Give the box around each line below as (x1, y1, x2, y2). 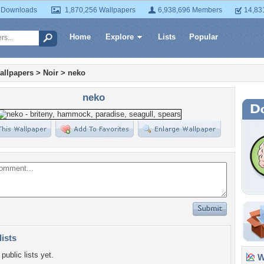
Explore (105, 32, 134, 41)
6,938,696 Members (158, 6, 222, 14)
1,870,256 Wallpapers (65, 6, 136, 14)
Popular (189, 32, 218, 41)
